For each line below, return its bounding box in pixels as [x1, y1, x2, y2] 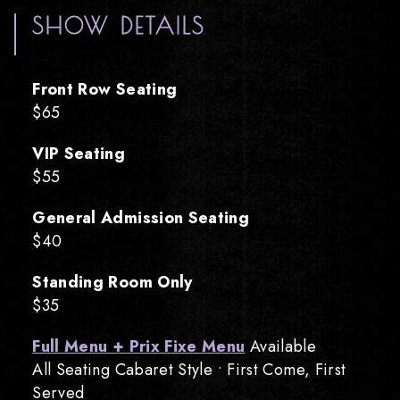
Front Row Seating [32, 78, 178, 102]
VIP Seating [32, 142, 126, 166]
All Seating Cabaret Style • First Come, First [32, 358, 346, 382]
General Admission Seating [32, 206, 250, 230]
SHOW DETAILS [32, 12, 206, 39]
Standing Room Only [32, 271, 193, 295]
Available [245, 335, 317, 359]
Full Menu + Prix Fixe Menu [32, 335, 246, 359]
